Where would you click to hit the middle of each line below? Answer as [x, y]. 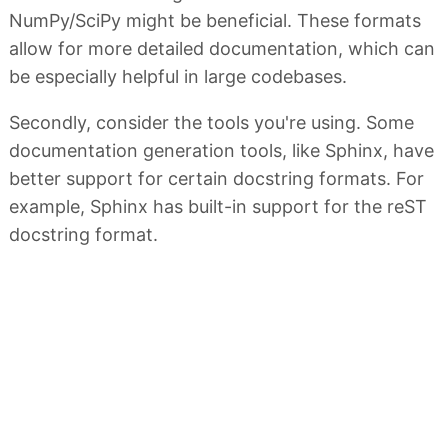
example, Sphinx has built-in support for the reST [218, 206]
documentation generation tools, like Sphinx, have [221, 150]
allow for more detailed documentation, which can [222, 48]
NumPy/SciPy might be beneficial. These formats [215, 20]
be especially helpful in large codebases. [178, 76]
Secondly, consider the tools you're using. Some [211, 122]
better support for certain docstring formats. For [216, 178]
